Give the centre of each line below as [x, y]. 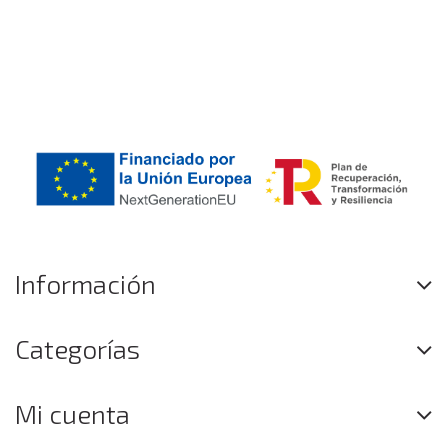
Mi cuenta [72, 414]
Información [85, 284]
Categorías [77, 349]
